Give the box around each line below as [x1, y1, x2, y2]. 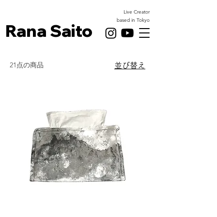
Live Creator [124, 9, 150, 15]
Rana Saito [5, 20, 93, 41]
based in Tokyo [117, 17, 150, 23]
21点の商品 [10, 61, 44, 69]
